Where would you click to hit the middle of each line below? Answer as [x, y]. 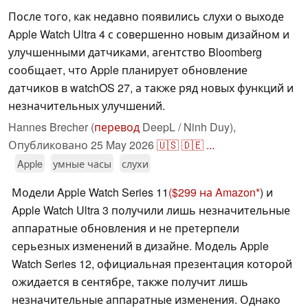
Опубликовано [49, 145]
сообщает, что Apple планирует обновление [128, 70]
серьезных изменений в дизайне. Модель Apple [140, 246]
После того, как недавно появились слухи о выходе [146, 16]
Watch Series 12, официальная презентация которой [152, 264]
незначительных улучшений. [87, 106]
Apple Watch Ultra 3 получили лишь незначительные [151, 210]
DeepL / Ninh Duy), [188, 127]
